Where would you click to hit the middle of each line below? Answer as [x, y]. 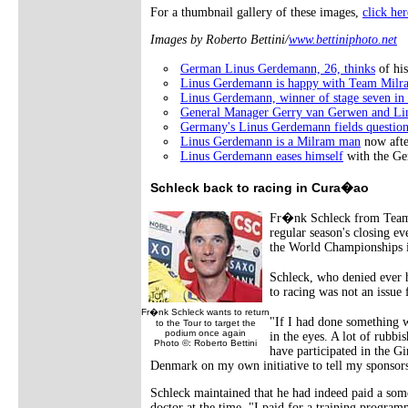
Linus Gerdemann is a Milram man [270, 141]
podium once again [205, 332]
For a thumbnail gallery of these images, [256, 12]
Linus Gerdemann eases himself [262, 156]
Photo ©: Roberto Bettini [205, 342]
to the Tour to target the [205, 322]
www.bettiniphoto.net [343, 39]
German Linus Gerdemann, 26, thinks [278, 68]
